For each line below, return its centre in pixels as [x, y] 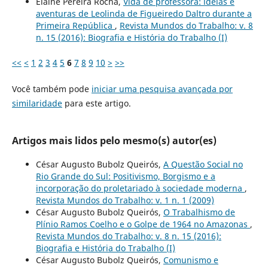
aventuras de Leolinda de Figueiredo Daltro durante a [144, 14]
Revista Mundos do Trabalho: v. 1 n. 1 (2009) [125, 200]
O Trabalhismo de [199, 212]
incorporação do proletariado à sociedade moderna [140, 188]
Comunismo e [191, 260]
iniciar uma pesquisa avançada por [162, 89]
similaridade [37, 103]
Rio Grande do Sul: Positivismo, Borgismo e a [125, 176]
